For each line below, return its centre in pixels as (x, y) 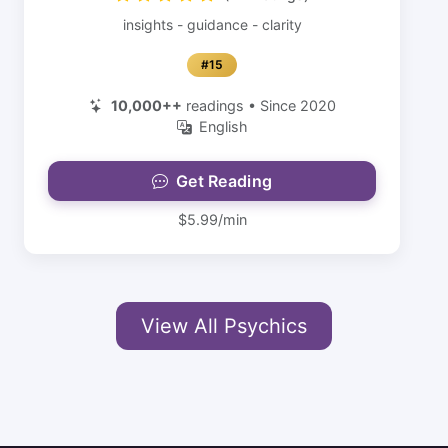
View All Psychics (224, 326)
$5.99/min (212, 219)
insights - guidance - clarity (212, 24)
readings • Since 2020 (258, 105)
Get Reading (224, 181)
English (223, 126)
